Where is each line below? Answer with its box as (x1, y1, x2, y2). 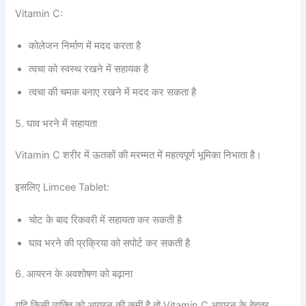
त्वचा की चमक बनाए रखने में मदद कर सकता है (29, 86, 197, 99)
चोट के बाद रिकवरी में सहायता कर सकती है (29, 213, 182, 226)
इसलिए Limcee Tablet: (15, 181, 110, 194)
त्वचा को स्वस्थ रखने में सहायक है (29, 63, 149, 76)
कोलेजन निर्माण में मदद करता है (29, 40, 141, 53)
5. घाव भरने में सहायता (15, 117, 98, 130)
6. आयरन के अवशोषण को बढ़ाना (15, 268, 133, 281)
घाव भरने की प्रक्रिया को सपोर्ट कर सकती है (29, 236, 191, 249)
